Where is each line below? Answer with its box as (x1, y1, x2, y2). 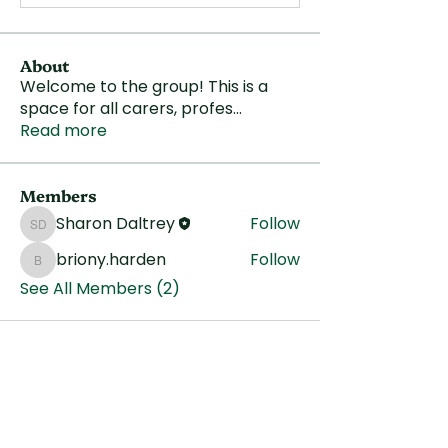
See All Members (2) (20, 276, 180, 300)
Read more (20, 118, 107, 142)
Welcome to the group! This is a (20, 74, 268, 98)
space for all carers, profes (20, 96, 233, 120)
